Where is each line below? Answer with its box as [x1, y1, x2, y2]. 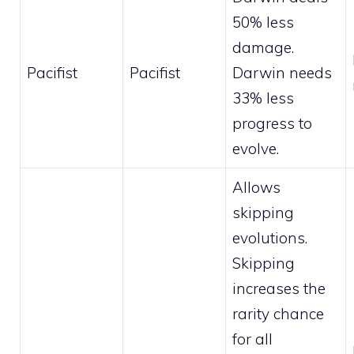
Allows [232, 178, 281, 198]
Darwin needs [232, 63, 332, 83]
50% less [232, 13, 294, 32]
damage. [232, 38, 294, 58]
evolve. [232, 139, 279, 159]
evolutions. [232, 228, 307, 248]
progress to [232, 114, 312, 134]
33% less [232, 88, 294, 108]
